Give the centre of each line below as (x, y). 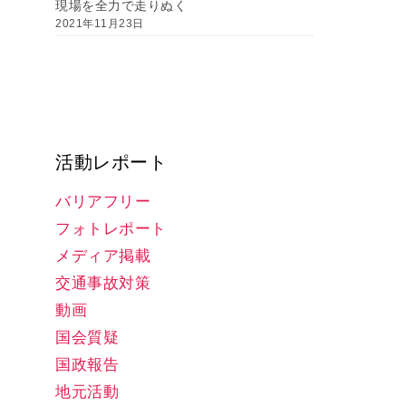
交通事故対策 (103, 283)
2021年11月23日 (100, 23)
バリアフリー (103, 201)
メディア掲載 (103, 256)
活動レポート (111, 162)
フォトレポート (111, 228)
